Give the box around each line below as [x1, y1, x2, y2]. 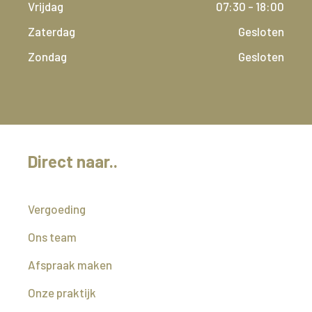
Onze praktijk [28, 286, 96, 299]
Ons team [28, 230, 77, 244]
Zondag [28, 49, 67, 63]
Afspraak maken [28, 258, 112, 272]
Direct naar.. [28, 151, 118, 171]
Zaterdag [28, 24, 75, 38]
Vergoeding [28, 202, 86, 216]
